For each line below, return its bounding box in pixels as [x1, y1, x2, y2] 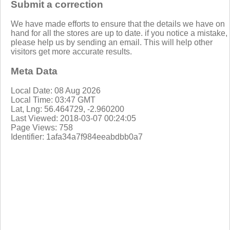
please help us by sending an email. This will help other [11, 37, 213, 47]
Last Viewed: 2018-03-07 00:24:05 [11, 113, 136, 123]
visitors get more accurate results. [11, 47, 132, 56]
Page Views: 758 [11, 123, 73, 132]
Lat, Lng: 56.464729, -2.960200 [11, 104, 124, 113]
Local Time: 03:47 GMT [11, 95, 95, 104]
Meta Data [11, 65, 57, 76]
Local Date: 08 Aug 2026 [11, 86, 101, 95]
